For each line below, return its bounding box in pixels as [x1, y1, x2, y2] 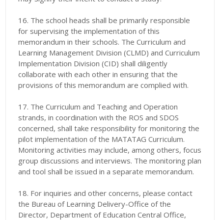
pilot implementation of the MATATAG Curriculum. [18, 134, 185, 144]
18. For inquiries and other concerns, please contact [18, 188, 193, 198]
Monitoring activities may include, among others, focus [18, 145, 202, 155]
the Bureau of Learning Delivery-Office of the [18, 199, 171, 209]
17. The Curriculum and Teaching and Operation [18, 102, 178, 112]
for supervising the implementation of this [18, 26, 160, 36]
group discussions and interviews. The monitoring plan [18, 156, 202, 166]
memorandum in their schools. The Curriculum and [18, 37, 186, 47]
